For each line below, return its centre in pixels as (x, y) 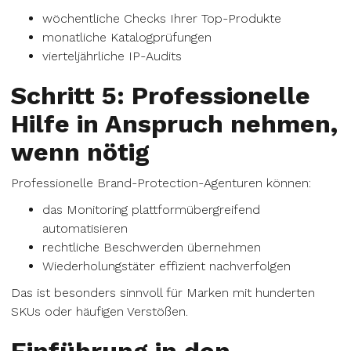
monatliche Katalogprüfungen (127, 37)
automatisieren (85, 228)
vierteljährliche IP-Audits (112, 56)
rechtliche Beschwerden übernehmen (152, 247)
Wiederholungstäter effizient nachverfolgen (166, 266)
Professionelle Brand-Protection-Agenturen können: (161, 183)
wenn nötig (80, 152)
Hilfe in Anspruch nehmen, (174, 124)
